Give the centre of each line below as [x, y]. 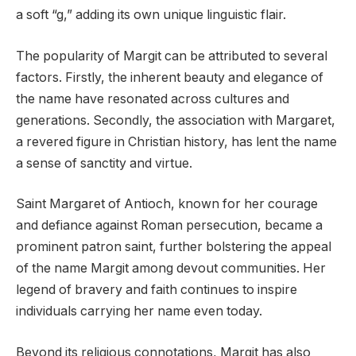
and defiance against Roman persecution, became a [169, 226]
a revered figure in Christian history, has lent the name [176, 141]
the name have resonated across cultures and [153, 99]
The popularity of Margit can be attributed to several [172, 56]
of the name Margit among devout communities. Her [171, 269]
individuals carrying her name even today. [139, 311]
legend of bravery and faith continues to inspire [157, 290]
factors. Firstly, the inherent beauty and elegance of [170, 77]
